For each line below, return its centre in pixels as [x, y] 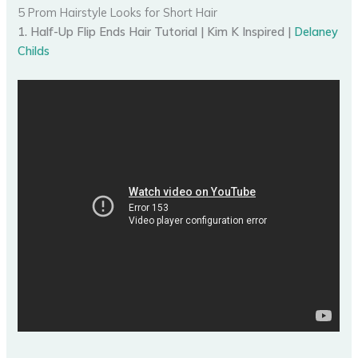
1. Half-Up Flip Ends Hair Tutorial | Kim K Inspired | [156, 32]
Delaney [316, 32]
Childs [34, 51]
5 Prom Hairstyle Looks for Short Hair [118, 13]
